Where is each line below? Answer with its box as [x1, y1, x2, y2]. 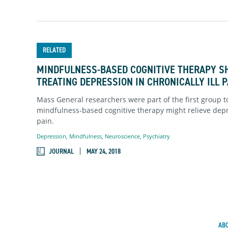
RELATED [43, 45, 66, 55]
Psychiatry [143, 132, 170, 140]
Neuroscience [105, 132, 140, 140]
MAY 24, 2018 [87, 146, 121, 156]
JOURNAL [49, 146, 74, 156]
